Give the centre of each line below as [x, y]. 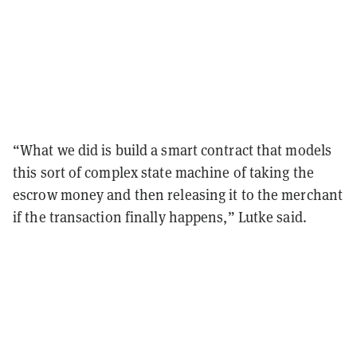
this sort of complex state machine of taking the [163, 172]
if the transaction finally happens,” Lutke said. [161, 217]
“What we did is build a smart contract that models [173, 150]
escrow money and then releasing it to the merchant [178, 194]
